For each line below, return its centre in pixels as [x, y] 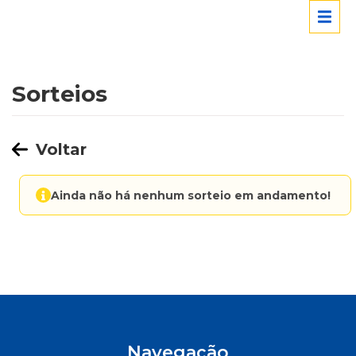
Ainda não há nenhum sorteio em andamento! [191, 195]
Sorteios [60, 94]
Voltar [61, 149]
